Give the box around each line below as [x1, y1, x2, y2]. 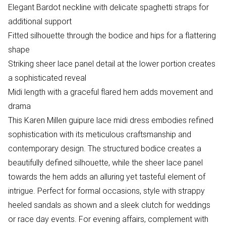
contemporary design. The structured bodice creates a [8, 143, 201, 153]
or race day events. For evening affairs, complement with [8, 214, 208, 224]
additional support [8, 16, 72, 26]
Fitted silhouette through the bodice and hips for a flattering [8, 30, 216, 40]
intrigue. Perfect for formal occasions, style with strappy [8, 186, 205, 196]
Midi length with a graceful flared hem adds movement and [8, 87, 213, 97]
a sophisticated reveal [8, 73, 86, 83]
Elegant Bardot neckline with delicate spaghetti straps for [8, 2, 209, 12]
